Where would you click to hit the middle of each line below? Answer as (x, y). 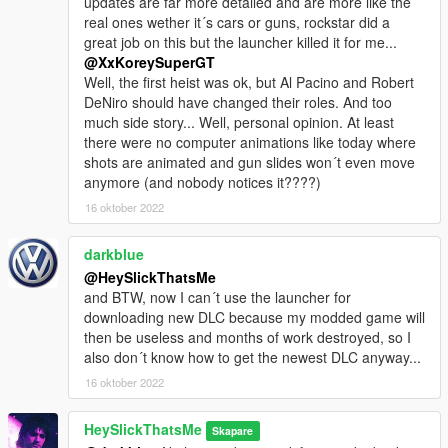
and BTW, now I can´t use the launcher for (217, 296)
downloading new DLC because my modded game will (254, 316)
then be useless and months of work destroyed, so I (247, 336)
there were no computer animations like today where (250, 141)
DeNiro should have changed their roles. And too (238, 101)
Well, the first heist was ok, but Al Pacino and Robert (249, 81)
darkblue (114, 253)
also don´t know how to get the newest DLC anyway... (252, 356)
